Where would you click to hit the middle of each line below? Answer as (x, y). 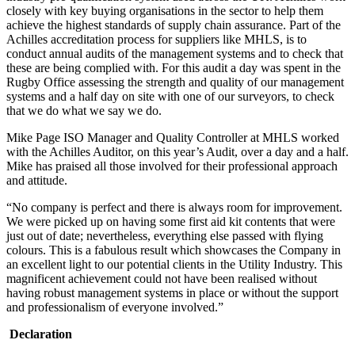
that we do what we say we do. (84, 111)
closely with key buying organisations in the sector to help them (165, 11)
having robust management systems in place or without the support (172, 293)
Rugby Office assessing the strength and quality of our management (175, 82)
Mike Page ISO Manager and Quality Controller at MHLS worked (173, 138)
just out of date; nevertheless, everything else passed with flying (165, 236)
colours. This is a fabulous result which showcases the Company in (174, 250)
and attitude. (37, 181)
